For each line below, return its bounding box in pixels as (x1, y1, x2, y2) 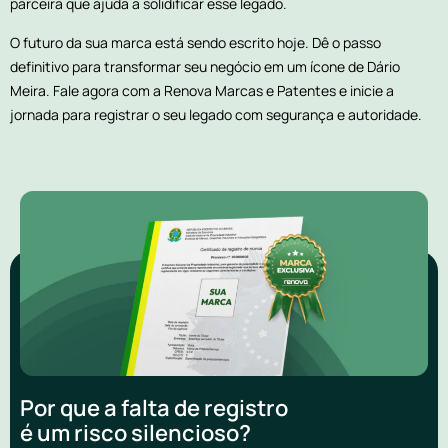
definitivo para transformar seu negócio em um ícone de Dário (10, 56, 400, 76)
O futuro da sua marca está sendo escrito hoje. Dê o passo (10, 32, 381, 52)
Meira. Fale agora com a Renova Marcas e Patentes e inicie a (10, 80, 394, 100)
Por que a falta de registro (20, 392, 288, 423)
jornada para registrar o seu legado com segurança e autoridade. (10, 104, 422, 124)
